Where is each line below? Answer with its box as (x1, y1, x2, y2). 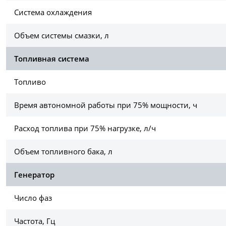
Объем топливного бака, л (14, 146, 112, 157)
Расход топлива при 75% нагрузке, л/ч (14, 123, 156, 134)
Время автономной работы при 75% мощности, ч (14, 100, 197, 110)
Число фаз (14, 193, 52, 203)
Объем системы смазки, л (14, 30, 109, 41)
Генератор (14, 169, 54, 180)
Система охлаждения (14, 7, 92, 18)
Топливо (14, 77, 46, 87)
